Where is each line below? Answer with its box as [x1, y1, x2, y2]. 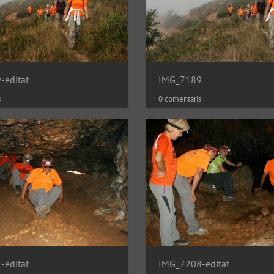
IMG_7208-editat [158, 257, 229, 270]
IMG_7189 [158, 73, 202, 86]
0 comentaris [158, 94, 201, 105]
